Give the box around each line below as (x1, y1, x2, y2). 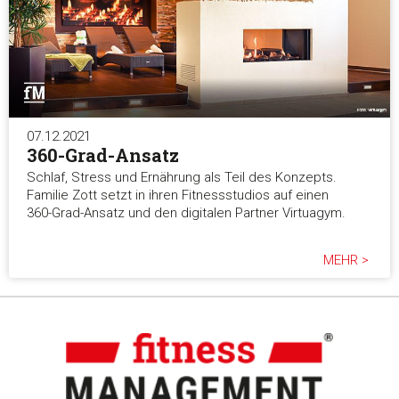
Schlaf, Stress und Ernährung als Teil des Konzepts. (27, 169, 337, 186)
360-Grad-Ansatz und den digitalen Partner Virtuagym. (27, 205, 346, 222)
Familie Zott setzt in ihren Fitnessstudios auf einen (27, 187, 329, 204)
